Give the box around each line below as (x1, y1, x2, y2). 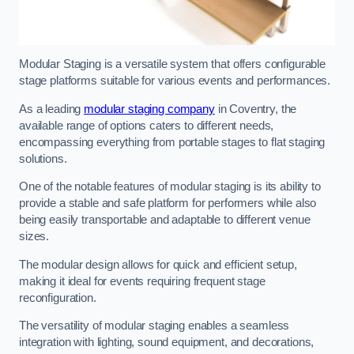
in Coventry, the (214, 102, 297, 115)
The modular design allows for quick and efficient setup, (19, 258, 297, 271)
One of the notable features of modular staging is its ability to (19, 180, 321, 194)
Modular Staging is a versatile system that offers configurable (19, 58, 326, 71)
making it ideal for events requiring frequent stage (19, 274, 265, 288)
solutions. (19, 152, 67, 165)
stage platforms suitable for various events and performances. (19, 74, 331, 88)
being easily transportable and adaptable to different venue (19, 213, 311, 227)
